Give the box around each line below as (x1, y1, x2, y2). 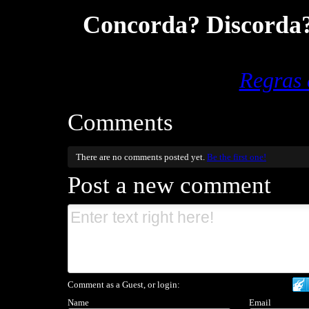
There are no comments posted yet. (75, 151, 207, 162)
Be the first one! (206, 151, 266, 162)
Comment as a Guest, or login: (68, 279, 180, 290)
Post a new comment (68, 171, 271, 199)
